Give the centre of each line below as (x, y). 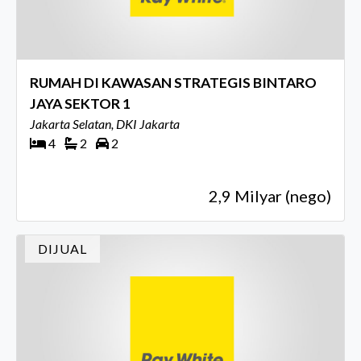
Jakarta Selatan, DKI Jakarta (105, 124)
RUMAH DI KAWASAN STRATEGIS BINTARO (173, 83)
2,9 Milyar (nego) (270, 196)
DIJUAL (62, 248)
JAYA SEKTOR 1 (80, 104)
